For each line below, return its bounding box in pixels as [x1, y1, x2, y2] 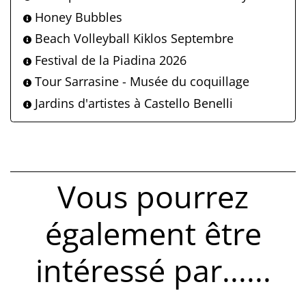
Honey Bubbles [31, 8, 122, 25]
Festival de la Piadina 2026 [31, 51, 186, 68]
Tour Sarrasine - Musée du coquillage [31, 73, 249, 90]
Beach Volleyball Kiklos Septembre [31, 30, 234, 47]
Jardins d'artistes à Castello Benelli [31, 94, 233, 111]
